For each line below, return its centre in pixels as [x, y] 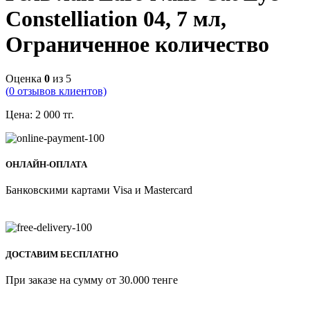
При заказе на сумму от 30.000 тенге [92, 280]
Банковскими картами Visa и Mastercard [99, 190]
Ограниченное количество [137, 45]
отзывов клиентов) [61, 91]
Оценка [25, 78]
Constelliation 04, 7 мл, [116, 19]
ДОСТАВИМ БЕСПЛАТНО [62, 254]
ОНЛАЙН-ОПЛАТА [46, 165]
